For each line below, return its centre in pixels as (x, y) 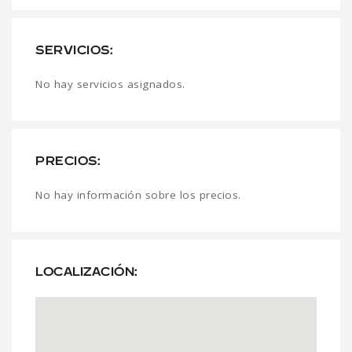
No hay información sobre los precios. (138, 194)
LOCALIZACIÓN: (87, 271)
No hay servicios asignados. (110, 84)
